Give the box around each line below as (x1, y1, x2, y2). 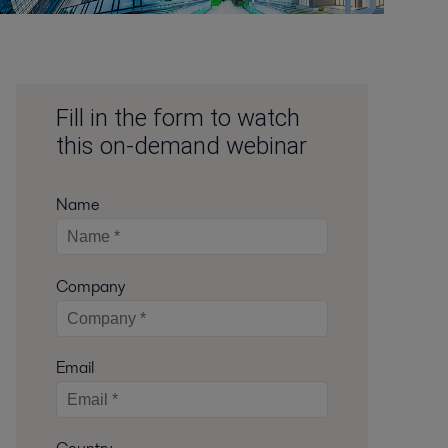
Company (55, 274, 125, 298)
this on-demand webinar (55, 132, 307, 161)
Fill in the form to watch (55, 104, 300, 133)
